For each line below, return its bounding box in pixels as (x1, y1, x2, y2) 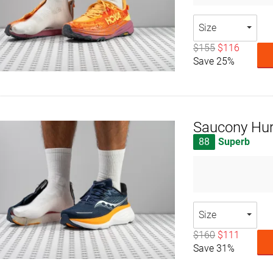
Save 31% (193, 243, 235, 255)
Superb (218, 136, 250, 148)
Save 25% (193, 55, 235, 67)
